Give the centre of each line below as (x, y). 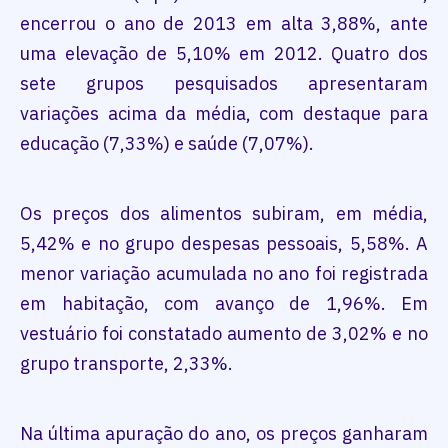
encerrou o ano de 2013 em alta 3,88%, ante (224, 24)
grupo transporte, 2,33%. (126, 364)
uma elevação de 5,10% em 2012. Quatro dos (224, 54)
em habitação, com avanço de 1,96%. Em (224, 304)
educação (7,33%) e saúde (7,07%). (167, 144)
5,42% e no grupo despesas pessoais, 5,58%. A (224, 244)
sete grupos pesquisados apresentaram (224, 84)
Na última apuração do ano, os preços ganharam (224, 434)
